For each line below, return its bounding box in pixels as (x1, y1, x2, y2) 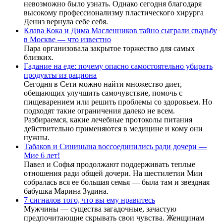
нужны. (24, 133, 50, 142)
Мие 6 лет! (24, 151, 60, 160)
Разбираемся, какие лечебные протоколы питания (24, 115, 192, 124)
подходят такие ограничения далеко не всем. (24, 107, 175, 115)
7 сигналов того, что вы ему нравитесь (24, 196, 155, 205)
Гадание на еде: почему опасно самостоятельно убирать (24, 62, 213, 71)
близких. (24, 53, 54, 62)
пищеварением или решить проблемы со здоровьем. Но (24, 98, 212, 107)
